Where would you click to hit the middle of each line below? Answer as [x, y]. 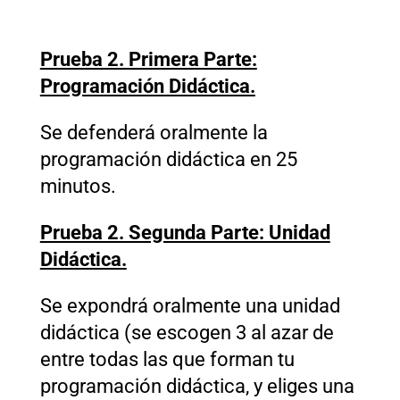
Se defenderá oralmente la [154, 132]
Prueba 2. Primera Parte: [148, 59]
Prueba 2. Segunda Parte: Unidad [185, 232]
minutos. [78, 186]
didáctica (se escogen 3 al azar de [187, 332]
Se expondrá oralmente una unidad [190, 305]
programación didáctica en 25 [168, 159]
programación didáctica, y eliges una [197, 386]
